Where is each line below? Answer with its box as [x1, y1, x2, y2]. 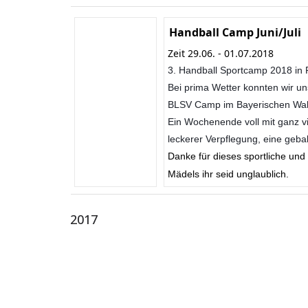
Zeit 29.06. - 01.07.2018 [168, 46, 276, 60]
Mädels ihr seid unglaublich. [168, 168, 289, 180]
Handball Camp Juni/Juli [169, 24, 301, 40]
